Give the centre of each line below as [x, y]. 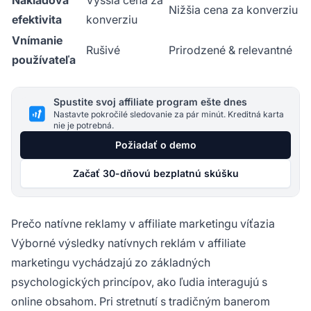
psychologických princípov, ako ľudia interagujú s [139, 282]
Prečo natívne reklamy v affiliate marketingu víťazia [143, 224]
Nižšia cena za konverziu [233, 10]
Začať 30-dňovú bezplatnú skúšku [155, 174]
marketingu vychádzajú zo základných [111, 263]
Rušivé [103, 50]
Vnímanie [37, 41]
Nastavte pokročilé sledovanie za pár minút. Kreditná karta [169, 115]
